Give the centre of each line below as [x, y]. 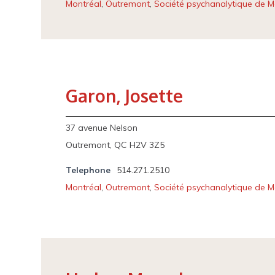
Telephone [88, 170]
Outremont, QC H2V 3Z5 [115, 145]
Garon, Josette [125, 96]
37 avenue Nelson [102, 128]
